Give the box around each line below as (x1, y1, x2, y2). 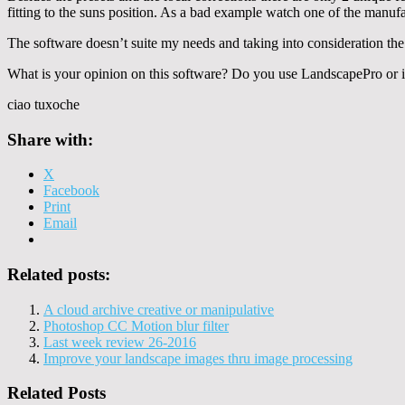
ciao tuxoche (7, 96, 80, 112)
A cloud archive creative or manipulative (43, 301, 274, 317)
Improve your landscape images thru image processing (43, 350, 353, 366)
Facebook (43, 183, 99, 199)
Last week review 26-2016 (43, 334, 196, 350)
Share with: (7, 129, 93, 149)
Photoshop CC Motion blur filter (43, 317, 229, 334)
